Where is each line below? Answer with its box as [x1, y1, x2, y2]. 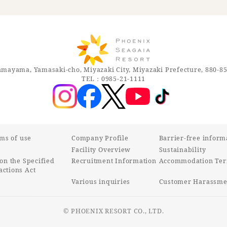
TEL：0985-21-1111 [81, 74, 146, 83]
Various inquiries [71, 177, 131, 186]
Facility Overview [71, 145, 131, 154]
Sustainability [159, 145, 206, 154]
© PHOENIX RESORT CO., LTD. [63, 206, 164, 215]
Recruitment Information [71, 157, 157, 166]
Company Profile [71, 133, 129, 142]
